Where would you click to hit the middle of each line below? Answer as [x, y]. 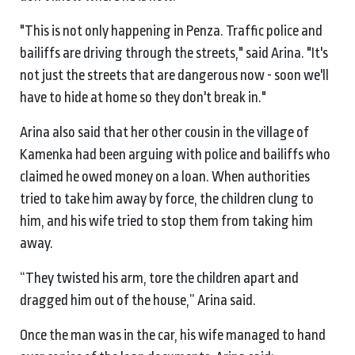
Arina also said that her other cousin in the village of [164, 132]
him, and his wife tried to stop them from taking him [166, 221]
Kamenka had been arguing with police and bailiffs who [175, 154]
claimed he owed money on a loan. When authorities [165, 176]
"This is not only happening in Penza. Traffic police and [171, 31]
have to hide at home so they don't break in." [144, 97]
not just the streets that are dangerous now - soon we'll [174, 75]
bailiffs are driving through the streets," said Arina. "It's [174, 53]
